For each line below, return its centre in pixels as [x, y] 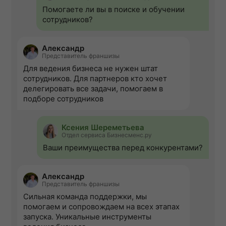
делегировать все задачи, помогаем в [93, 89]
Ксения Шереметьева [103, 128]
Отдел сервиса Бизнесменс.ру [107, 135]
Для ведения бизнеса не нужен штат [91, 69]
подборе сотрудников [63, 99]
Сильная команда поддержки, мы [85, 197]
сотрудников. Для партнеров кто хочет [95, 79]
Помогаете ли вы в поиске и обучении [114, 10]
